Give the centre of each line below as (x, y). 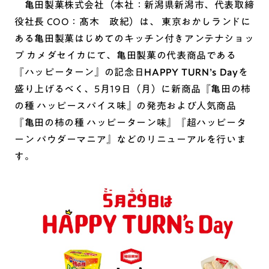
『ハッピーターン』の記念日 (80, 72)
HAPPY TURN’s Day (191, 72)
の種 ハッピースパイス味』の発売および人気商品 (125, 106)
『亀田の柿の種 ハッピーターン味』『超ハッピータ (131, 122)
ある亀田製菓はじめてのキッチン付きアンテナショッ (134, 38)
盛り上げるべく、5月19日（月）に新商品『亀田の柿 (133, 89)
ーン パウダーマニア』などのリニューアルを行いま (131, 139)
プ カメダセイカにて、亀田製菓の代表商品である (125, 55)
